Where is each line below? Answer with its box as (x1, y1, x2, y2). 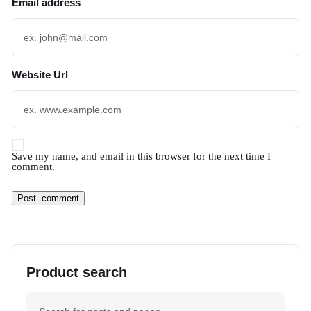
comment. (12, 161, 55, 173)
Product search (26, 264, 127, 280)
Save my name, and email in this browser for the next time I (12, 151, 271, 162)
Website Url (12, 69, 68, 81)
